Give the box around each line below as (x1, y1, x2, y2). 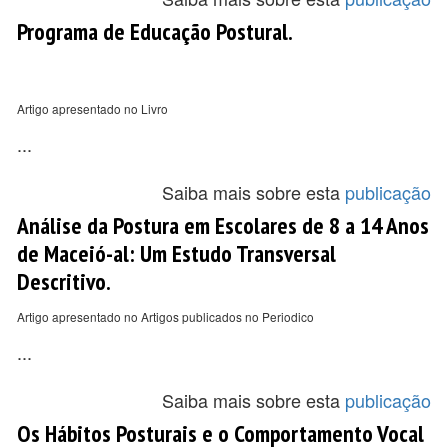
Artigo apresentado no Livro (17, 100, 168, 117)
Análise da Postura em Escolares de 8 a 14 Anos (17, 210, 429, 240)
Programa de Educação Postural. (17, 16, 293, 46)
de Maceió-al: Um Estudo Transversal (17, 238, 336, 268)
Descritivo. (17, 266, 111, 296)
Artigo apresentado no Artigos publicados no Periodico (17, 308, 314, 325)
